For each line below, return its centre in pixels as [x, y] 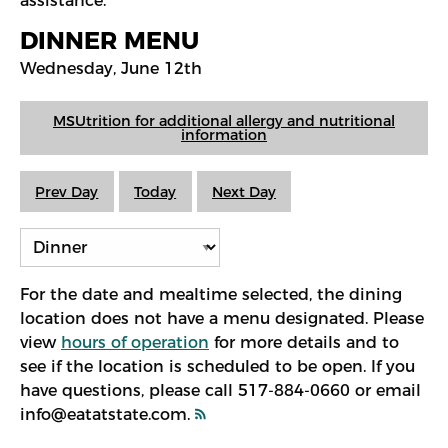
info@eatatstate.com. [107, 414]
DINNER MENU [109, 40]
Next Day [243, 191]
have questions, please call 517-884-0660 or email [220, 390]
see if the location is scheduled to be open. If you [217, 366]
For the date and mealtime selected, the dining [211, 294]
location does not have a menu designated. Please [222, 318]
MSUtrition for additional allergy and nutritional [224, 121]
